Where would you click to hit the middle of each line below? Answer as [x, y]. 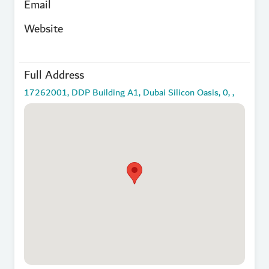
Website [44, 29]
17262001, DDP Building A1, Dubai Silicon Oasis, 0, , [129, 92]
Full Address [54, 75]
